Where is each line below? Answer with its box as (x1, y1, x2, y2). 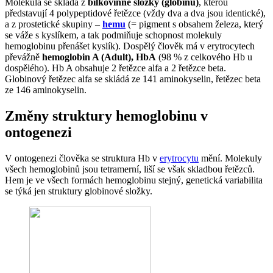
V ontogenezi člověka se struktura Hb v (5, 153, 160, 164)
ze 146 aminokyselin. (5, 85, 87, 96)
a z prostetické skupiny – (5, 19, 102, 30)
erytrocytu (160, 153, 199, 164)
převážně (5, 52, 42, 63)
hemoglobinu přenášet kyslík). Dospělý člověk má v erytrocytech (5, 41, 255, 52)
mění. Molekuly (199, 153, 262, 164)
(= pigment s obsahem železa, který (126, 19, 263, 30)
